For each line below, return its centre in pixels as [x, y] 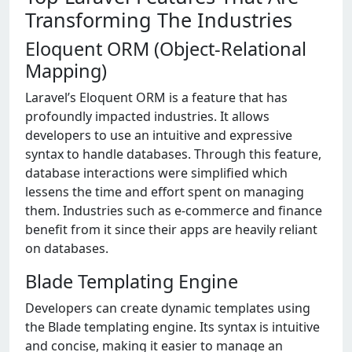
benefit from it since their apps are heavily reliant [171, 230]
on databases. [67, 249]
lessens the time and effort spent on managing [165, 192]
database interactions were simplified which [156, 173]
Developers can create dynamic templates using [168, 308]
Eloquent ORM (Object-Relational [166, 49]
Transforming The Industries [159, 20]
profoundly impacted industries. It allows [147, 117]
